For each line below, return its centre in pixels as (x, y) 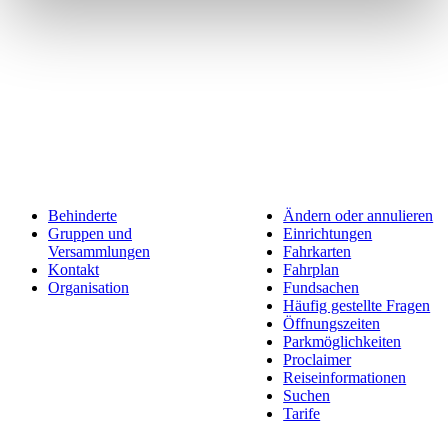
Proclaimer (317, 359)
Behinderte (82, 215)
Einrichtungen (328, 233)
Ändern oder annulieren (358, 215)
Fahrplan (311, 269)
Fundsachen (321, 287)
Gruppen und (90, 233)
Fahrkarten (317, 251)
